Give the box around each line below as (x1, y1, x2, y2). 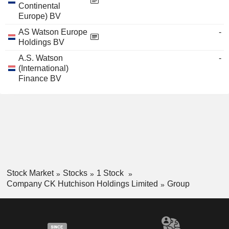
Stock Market (6, 169, 54, 177)
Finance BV (18, 74, 61, 83)
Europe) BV (18, 12, 61, 20)
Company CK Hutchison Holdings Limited (6, 179, 158, 188)
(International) (18, 64, 68, 73)
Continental (18, 2, 60, 10)
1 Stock (96, 169, 126, 177)
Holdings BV (18, 38, 64, 47)
